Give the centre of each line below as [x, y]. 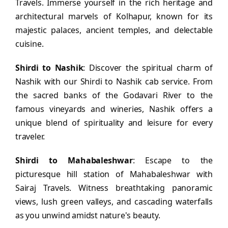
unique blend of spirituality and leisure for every [114, 123]
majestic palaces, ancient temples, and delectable [114, 30]
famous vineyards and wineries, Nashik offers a [114, 109]
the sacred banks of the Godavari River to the [114, 95]
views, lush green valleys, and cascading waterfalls [114, 202]
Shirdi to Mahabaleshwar [74, 160]
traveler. [30, 136]
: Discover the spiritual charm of [148, 68]
